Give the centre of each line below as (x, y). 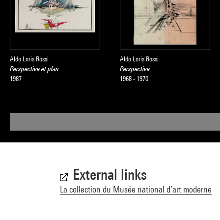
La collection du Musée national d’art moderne (136, 189)
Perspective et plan (34, 69)
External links (110, 174)
